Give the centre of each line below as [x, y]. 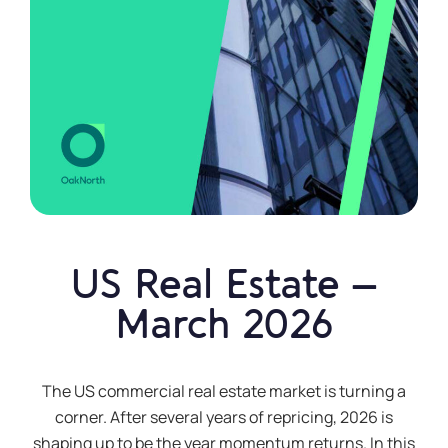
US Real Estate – [224, 284]
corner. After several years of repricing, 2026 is [224, 416]
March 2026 [224, 324]
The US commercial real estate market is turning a [224, 390]
